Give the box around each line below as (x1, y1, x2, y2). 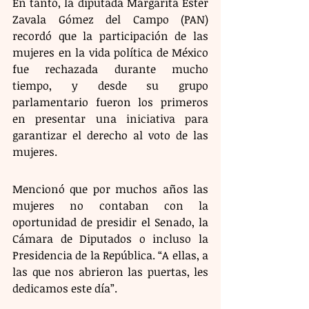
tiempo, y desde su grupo (12, 77, 208, 93)
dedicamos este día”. (12, 280, 117, 296)
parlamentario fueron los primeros (12, 94, 208, 110)
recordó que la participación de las (12, 28, 208, 43)
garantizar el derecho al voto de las (12, 127, 208, 143)
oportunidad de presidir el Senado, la (12, 214, 208, 230)
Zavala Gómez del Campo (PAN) (12, 11, 208, 27)
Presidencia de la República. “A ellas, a (12, 247, 208, 263)
